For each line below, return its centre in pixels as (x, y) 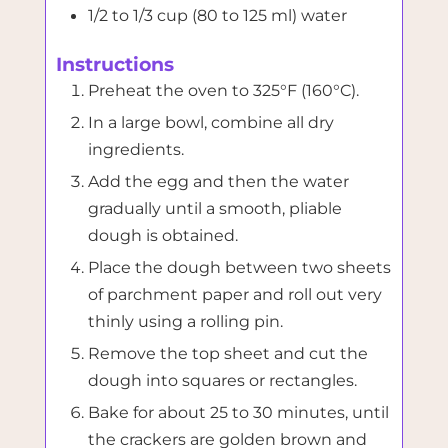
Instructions (114, 64)
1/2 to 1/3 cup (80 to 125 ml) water (217, 14)
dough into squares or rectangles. (222, 380)
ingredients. (135, 149)
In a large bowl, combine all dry (210, 122)
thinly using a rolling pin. (185, 321)
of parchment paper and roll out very (234, 294)
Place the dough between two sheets (239, 267)
